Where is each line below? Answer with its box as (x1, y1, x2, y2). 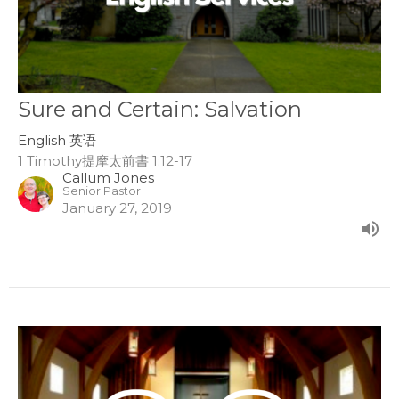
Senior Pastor (62, 183, 141, 198)
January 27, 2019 (62, 199, 172, 216)
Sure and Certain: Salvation (18, 95, 302, 122)
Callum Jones (62, 168, 154, 186)
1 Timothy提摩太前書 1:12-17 (18, 151, 192, 169)
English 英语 (18, 131, 96, 149)
